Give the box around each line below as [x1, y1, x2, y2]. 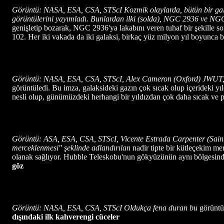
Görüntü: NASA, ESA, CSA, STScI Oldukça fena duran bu [12, 203, 199, 212]
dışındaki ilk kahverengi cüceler [12, 212, 119, 221]
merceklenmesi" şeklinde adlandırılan [12, 143, 132, 152]
